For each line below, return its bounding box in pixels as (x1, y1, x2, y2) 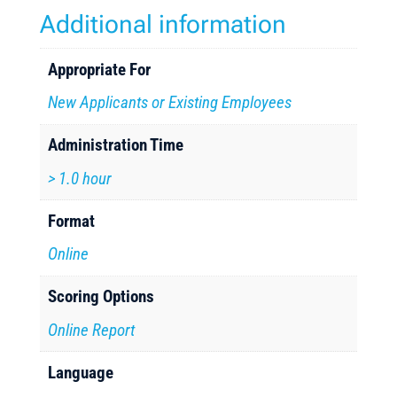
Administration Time (48, 135, 184, 155)
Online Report (48, 319, 136, 340)
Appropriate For (48, 58, 152, 80)
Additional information (39, 10, 286, 39)
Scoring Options (48, 286, 155, 307)
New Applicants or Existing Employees (48, 92, 292, 113)
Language (48, 362, 114, 383)
